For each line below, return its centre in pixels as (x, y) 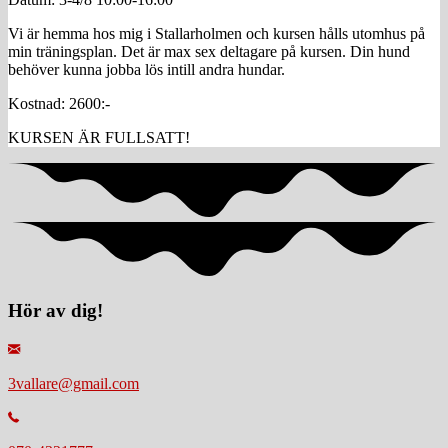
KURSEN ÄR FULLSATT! (99, 138)
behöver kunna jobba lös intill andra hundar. (146, 70)
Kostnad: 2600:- (59, 104)
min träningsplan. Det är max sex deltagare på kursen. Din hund (209, 52)
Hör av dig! (55, 311)
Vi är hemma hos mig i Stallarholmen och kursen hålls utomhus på (216, 34)
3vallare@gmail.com (73, 383)
